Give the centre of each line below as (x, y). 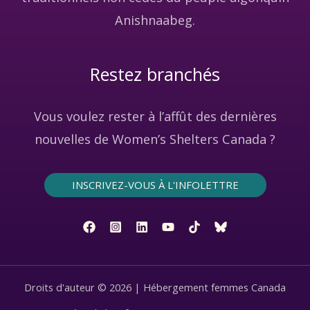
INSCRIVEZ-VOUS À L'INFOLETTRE (155, 184)
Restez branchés (155, 74)
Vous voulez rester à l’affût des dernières (155, 116)
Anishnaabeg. (155, 20)
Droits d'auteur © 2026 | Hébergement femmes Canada (155, 288)
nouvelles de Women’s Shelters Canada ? (155, 139)
